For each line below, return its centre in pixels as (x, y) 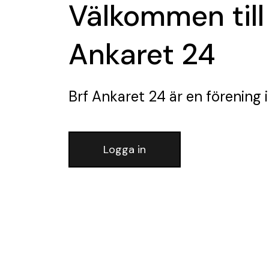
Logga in (125, 149)
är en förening (213, 96)
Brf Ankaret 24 (117, 96)
